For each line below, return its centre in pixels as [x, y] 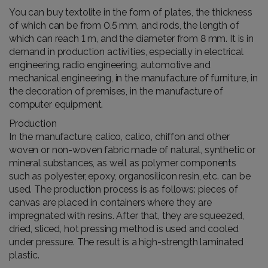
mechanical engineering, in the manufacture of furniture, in [133, 78]
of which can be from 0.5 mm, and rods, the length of [124, 25]
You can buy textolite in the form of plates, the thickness [131, 12]
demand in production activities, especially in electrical [126, 51]
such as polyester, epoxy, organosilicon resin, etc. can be [130, 176]
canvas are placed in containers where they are [110, 202]
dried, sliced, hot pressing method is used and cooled [124, 229]
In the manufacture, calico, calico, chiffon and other [119, 136]
